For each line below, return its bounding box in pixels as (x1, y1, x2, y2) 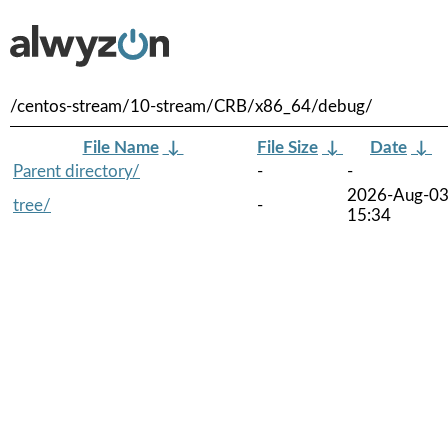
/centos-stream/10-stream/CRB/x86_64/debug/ (10, 98, 373, 115)
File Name (82, 138, 159, 156)
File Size (257, 138, 318, 156)
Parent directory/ (13, 162, 140, 180)
